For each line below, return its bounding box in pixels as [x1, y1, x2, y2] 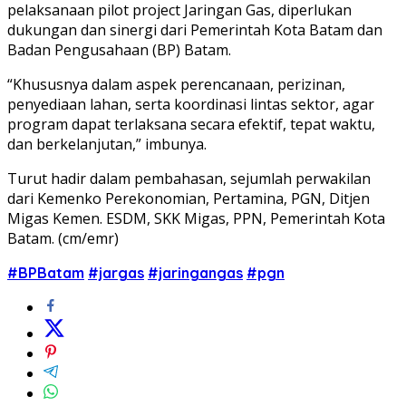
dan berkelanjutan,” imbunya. [7, 133, 207, 154]
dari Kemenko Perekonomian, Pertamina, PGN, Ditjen [7, 188, 370, 208]
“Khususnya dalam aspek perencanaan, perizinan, [7, 73, 345, 94]
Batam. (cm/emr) [7, 227, 119, 248]
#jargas [88, 263, 144, 282]
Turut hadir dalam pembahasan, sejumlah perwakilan [7, 168, 371, 188]
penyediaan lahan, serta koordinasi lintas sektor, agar [7, 93, 374, 114]
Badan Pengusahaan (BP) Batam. [7, 39, 231, 60]
